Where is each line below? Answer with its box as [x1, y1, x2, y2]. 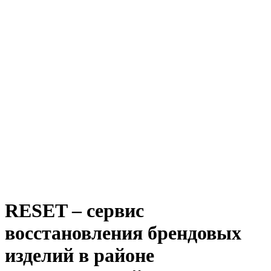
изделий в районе [5, 244, 154, 266]
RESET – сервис [5, 199, 144, 221]
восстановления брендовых [5, 221, 241, 244]
